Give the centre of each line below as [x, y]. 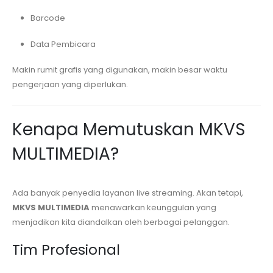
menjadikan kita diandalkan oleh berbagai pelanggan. [121, 222]
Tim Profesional [66, 250]
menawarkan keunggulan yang [153, 208]
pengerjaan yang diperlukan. [70, 85]
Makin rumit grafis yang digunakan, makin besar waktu [120, 70]
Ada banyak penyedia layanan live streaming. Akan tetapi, [128, 193]
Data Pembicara [63, 44]
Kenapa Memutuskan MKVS [129, 130]
